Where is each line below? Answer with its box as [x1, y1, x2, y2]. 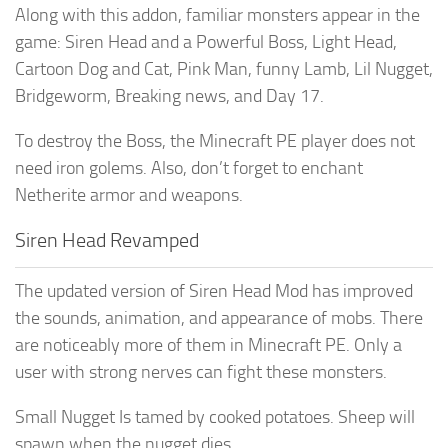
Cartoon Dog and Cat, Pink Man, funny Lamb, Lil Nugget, [15, 57, 433, 80]
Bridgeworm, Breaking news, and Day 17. [15, 84, 324, 107]
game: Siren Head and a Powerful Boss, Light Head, [15, 30, 397, 53]
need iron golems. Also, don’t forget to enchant [15, 156, 363, 179]
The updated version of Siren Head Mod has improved [15, 279, 413, 302]
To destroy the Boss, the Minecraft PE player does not [15, 129, 415, 152]
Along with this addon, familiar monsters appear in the [15, 3, 420, 26]
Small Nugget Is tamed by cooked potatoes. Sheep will [15, 405, 415, 428]
